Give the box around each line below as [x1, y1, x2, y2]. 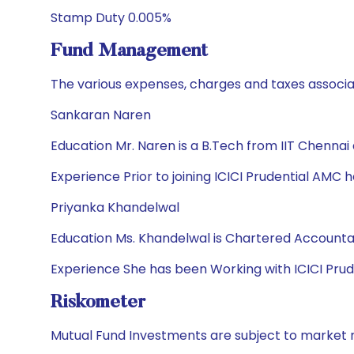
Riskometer [51, 293, 145, 312]
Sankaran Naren [51, 106, 151, 124]
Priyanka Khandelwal [51, 198, 179, 217]
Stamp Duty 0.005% [51, 9, 171, 27]
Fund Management [51, 42, 208, 61]
